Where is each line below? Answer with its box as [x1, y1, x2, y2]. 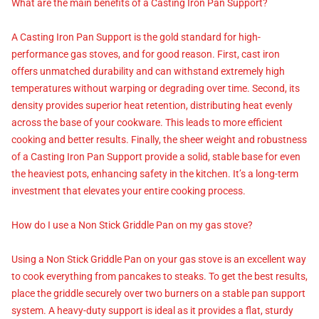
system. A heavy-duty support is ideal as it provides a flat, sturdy [11, 304, 293, 316]
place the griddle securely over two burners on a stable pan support [11, 287, 305, 299]
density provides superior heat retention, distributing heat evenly [11, 99, 293, 111]
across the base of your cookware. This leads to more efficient [11, 116, 283, 128]
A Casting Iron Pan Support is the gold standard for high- [11, 31, 261, 43]
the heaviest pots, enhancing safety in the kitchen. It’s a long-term [11, 167, 298, 179]
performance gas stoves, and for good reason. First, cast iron [11, 48, 280, 60]
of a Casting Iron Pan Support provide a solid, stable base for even [11, 150, 300, 162]
